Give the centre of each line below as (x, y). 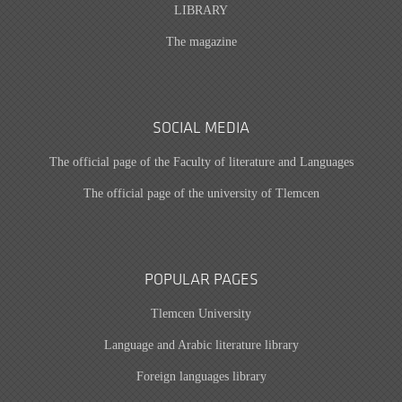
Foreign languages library (201, 376)
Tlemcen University (201, 314)
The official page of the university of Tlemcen (201, 193)
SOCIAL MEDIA (201, 129)
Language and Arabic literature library (201, 345)
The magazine (201, 42)
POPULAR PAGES (201, 280)
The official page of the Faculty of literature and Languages (201, 162)
